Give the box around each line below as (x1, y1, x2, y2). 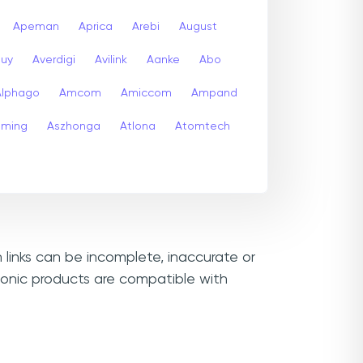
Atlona (120, 120, 156, 132)
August (179, 20, 217, 32)
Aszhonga (47, 120, 100, 132)
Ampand (191, 87, 237, 99)
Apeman (13, 20, 59, 32)
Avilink (95, 53, 127, 66)
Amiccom (121, 87, 172, 99)
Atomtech (175, 120, 230, 132)
